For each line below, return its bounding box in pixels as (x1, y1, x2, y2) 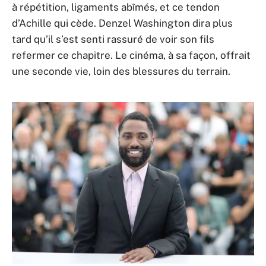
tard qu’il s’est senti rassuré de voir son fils (12, 33, 214, 46)
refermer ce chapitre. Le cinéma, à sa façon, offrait (12, 49, 251, 62)
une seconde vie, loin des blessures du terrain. (12, 65, 230, 78)
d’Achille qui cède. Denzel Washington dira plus (12, 17, 233, 30)
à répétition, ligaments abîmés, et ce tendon (12, 1, 220, 14)
